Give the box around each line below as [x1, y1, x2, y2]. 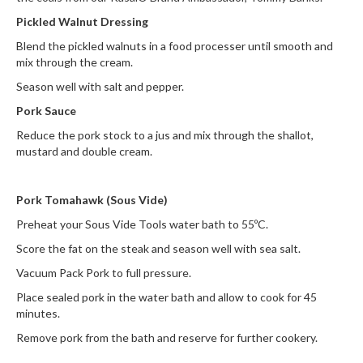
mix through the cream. [16, 55, 133, 69]
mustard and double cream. [16, 144, 152, 158]
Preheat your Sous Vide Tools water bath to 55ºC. [16, 217, 268, 231]
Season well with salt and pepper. [16, 79, 184, 93]
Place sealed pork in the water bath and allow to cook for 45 [16, 290, 317, 304]
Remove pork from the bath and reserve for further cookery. [16, 331, 318, 344]
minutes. [16, 306, 60, 320]
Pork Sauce [16, 104, 76, 117]
